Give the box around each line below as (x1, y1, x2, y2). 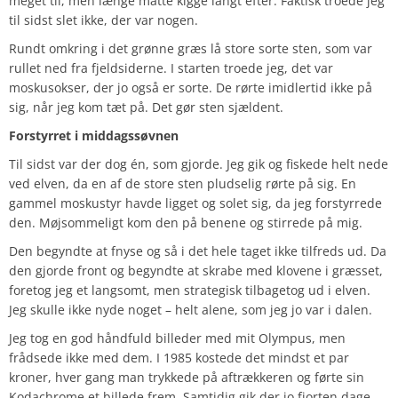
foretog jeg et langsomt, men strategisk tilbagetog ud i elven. (9, 281, 370, 298)
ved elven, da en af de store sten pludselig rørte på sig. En (9, 174, 356, 192)
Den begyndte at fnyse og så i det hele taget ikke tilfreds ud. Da (9, 242, 386, 259)
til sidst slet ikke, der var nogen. (9, 11, 198, 28)
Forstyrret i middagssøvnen (9, 126, 179, 144)
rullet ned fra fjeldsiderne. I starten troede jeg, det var (9, 59, 333, 76)
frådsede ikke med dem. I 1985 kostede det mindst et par (9, 348, 349, 366)
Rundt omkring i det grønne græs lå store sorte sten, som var (9, 39, 372, 57)
